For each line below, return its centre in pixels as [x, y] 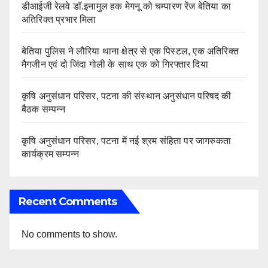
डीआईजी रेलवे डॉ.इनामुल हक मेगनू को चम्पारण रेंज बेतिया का [126, 7]
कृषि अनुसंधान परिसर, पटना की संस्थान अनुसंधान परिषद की [127, 96]
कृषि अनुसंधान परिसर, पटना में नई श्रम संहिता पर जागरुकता [126, 141]
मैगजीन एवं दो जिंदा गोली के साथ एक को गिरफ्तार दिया [116, 65]
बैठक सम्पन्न [43, 109]
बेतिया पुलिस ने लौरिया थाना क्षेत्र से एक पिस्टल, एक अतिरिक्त [130, 51]
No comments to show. [69, 234]
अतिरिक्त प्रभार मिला [59, 20]
